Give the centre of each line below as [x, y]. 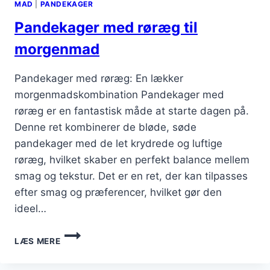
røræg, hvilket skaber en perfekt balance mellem [132, 159]
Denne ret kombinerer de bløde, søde [105, 127]
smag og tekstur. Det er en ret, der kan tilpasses [131, 176]
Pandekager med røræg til [106, 27]
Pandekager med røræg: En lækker [99, 78]
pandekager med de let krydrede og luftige [118, 143]
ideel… [30, 208]
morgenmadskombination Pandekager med [119, 94]
